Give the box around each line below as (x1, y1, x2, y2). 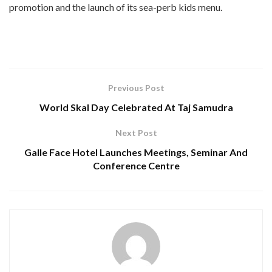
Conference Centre (92, 159, 180, 171)
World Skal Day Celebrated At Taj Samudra (39, 101, 233, 113)
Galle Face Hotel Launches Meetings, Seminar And (24, 146, 248, 158)
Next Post (115, 127, 157, 138)
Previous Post (107, 82, 165, 93)
